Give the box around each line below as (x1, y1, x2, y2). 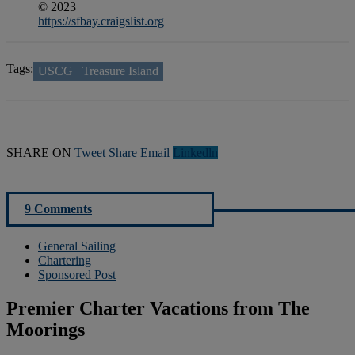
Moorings (6, 319, 85, 340)
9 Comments (25, 201, 92, 216)
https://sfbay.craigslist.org (38, 13, 164, 28)
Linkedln (173, 145, 218, 159)
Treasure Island (82, 63, 158, 78)
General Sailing (38, 239, 116, 253)
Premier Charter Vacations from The (6, 297, 310, 319)
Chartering (38, 253, 91, 267)
